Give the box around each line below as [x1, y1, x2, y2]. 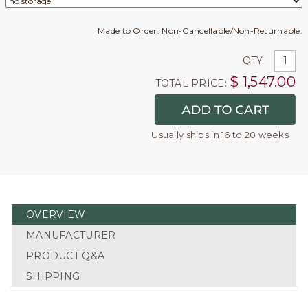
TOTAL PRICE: [155, 76, 227, 89]
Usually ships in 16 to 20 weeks [151, 129, 289, 140]
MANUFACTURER [26, 229, 116, 241]
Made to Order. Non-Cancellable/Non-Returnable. [98, 25, 302, 36]
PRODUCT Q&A [26, 250, 105, 262]
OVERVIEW [26, 208, 86, 221]
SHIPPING [26, 270, 80, 283]
